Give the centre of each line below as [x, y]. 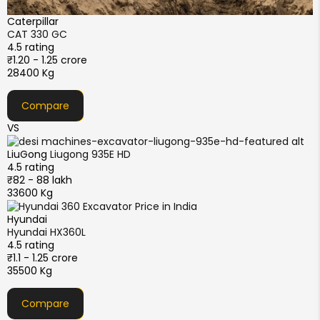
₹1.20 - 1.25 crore [47, 60]
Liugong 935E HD [90, 154]
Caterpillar [33, 21]
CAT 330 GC [37, 34]
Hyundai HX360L [46, 232]
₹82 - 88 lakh [40, 180]
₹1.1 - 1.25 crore [42, 258]
